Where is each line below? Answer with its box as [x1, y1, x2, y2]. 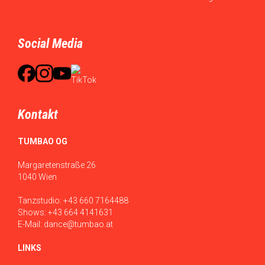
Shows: [18, 208, 48, 218]
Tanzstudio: [18, 196, 63, 206]
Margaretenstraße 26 [18, 160, 96, 170]
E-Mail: [18, 219, 44, 230]
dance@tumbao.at [44, 219, 113, 230]
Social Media [18, 36, 83, 51]
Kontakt [18, 107, 58, 122]
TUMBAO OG [18, 137, 67, 147]
